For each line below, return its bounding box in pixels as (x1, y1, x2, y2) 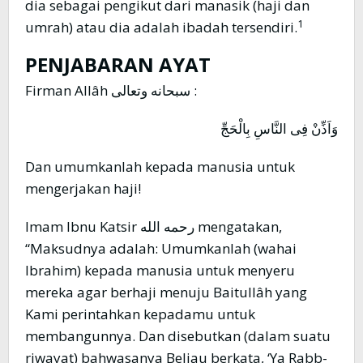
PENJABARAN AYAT (25, 51, 211, 79)
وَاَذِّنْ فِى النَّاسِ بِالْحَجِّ (220, 119, 338, 139)
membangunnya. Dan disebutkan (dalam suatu (25, 327, 331, 346)
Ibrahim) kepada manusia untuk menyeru (25, 261, 295, 280)
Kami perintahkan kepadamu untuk (25, 305, 255, 324)
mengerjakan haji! (25, 179, 141, 199)
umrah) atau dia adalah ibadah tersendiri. (25, 18, 297, 37)
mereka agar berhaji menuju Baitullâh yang (25, 283, 307, 302)
